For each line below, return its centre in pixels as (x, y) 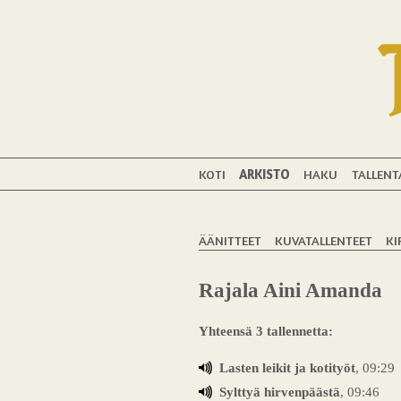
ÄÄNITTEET (230, 240)
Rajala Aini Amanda (290, 291)
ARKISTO (265, 174)
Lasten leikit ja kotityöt (287, 367)
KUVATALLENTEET (324, 240)
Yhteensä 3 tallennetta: (266, 331)
